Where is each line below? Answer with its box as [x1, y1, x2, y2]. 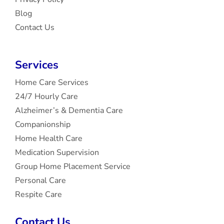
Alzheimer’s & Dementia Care [14, 105, 123, 116]
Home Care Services [14, 77, 88, 88]
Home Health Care [14, 133, 82, 144]
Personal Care [14, 175, 66, 186]
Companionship [14, 119, 70, 130]
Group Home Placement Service [14, 161, 130, 172]
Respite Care [14, 189, 62, 200]
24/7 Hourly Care [14, 91, 78, 102]
